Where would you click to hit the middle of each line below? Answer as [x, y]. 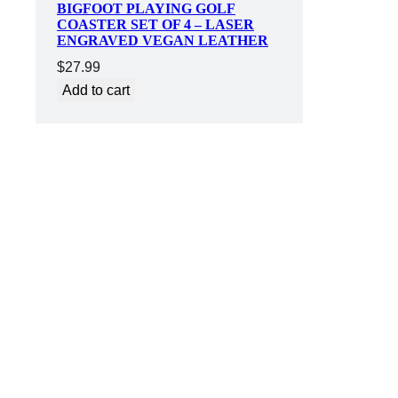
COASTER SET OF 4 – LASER [155, 25]
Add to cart [96, 91]
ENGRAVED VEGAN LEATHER [163, 41]
